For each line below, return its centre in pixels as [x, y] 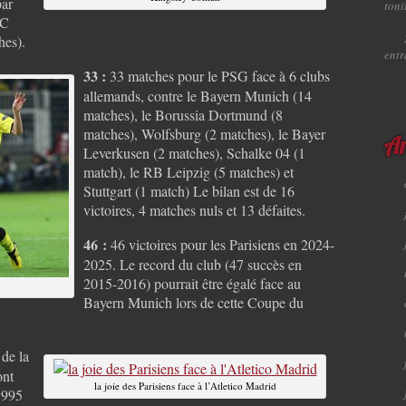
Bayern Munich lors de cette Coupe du [193, 302]
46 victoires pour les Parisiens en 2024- [222, 244]
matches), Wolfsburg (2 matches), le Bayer [204, 133]
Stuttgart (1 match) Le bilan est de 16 [189, 190]
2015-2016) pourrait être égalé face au [192, 283]
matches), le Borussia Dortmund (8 [183, 114]
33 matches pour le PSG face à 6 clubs [218, 75]
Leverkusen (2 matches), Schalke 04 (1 [194, 152]
